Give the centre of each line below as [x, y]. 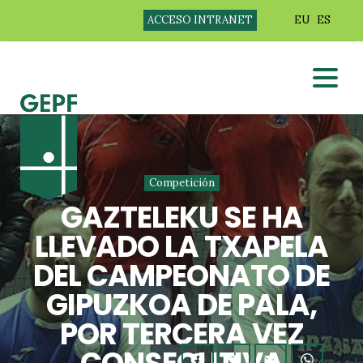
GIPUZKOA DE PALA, [181, 305]
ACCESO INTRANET [200, 20]
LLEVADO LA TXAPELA [181, 247]
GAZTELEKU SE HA [181, 218]
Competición [181, 183]
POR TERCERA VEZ [181, 334]
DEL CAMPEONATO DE [181, 276]
